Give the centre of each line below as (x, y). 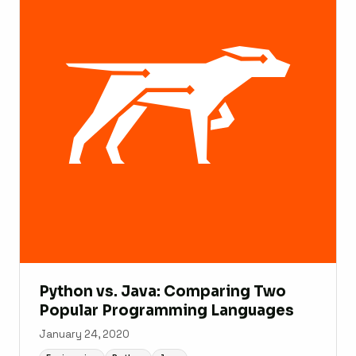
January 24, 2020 (84, 334)
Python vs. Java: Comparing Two (163, 291)
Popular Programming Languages (166, 310)
